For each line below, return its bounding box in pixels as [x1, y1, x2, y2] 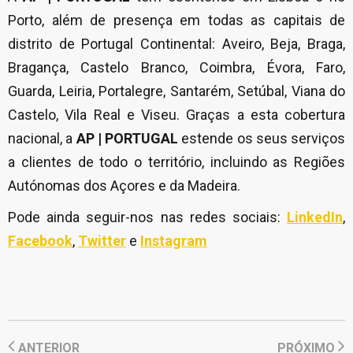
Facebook [8, 232, 72, 250]
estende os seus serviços [178, 130, 345, 147]
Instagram [140, 232, 207, 250]
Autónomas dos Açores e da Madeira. [8, 177, 240, 195]
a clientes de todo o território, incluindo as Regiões [8, 154, 345, 171]
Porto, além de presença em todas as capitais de [8, 12, 345, 29]
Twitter [78, 232, 126, 250]
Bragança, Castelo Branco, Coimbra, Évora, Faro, [8, 59, 345, 76]
